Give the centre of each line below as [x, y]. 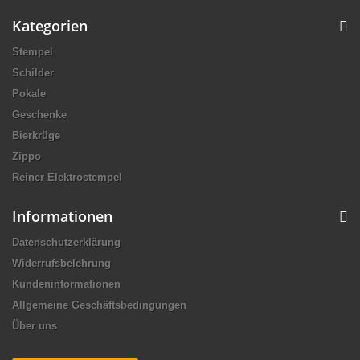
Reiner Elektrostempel [67, 177]
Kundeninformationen [66, 284]
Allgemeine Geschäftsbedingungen [99, 305]
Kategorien [50, 25]
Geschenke [39, 114]
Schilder [33, 72]
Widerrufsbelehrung [61, 263]
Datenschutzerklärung [66, 242]
